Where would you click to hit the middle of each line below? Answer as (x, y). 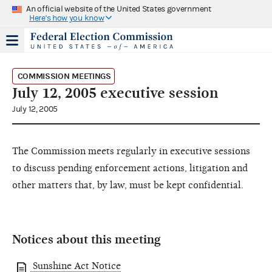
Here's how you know (67, 18)
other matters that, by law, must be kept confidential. (128, 185)
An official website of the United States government (119, 9)
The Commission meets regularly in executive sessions (131, 151)
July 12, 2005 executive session (115, 93)
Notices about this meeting (87, 239)
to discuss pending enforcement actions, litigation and (130, 168)
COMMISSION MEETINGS (64, 76)
